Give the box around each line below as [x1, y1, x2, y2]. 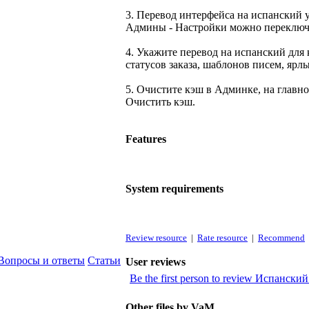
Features [126, 133, 166, 146]
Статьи [88, 255, 121, 266]
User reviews [126, 256, 186, 268]
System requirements [126, 183, 223, 195]
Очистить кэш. [126, 96, 195, 108]
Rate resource [197, 232, 248, 243]
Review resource [126, 232, 187, 243]
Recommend [258, 232, 305, 243]
